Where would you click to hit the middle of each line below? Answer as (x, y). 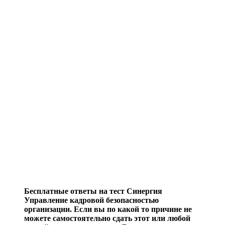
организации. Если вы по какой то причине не (108, 209)
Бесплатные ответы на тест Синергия (93, 191)
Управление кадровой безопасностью (91, 200)
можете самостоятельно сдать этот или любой (107, 218)
